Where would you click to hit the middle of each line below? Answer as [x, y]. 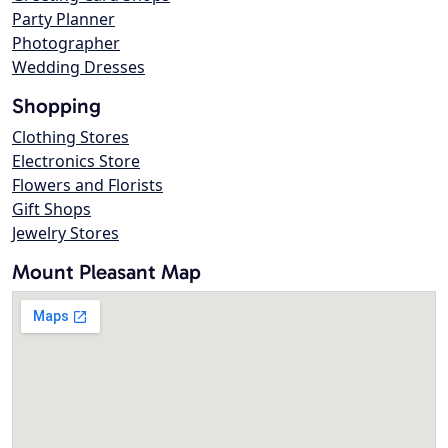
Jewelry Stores [65, 233]
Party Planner [63, 19]
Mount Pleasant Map [106, 272]
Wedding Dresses [78, 67]
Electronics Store [76, 161]
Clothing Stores [70, 137]
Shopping [56, 106]
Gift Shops [51, 209]
